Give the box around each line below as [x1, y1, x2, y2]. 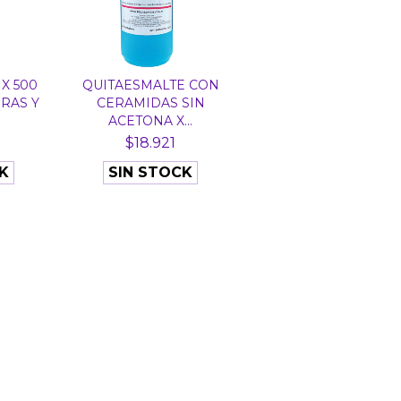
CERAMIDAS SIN [96, 94, 205, 111]
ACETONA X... [108, 112, 193, 129]
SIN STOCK [108, 163, 193, 181]
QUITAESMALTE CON [81, 76, 219, 93]
